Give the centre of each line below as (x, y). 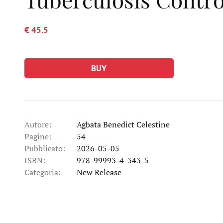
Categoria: (42, 172)
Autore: (38, 124)
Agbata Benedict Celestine (123, 124)
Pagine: (38, 136)
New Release (99, 172)
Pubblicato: (45, 148)
